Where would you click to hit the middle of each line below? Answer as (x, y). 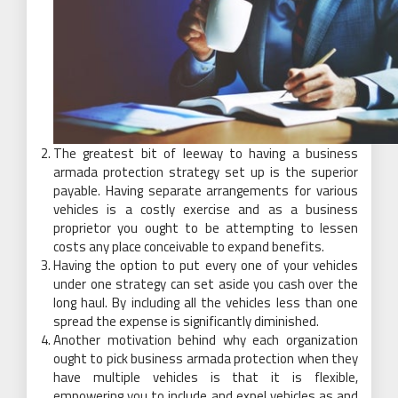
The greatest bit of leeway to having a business (206, 153)
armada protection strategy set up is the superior (206, 171)
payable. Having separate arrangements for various (206, 190)
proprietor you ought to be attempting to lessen (206, 227)
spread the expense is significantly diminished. (186, 321)
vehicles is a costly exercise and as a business (206, 209)
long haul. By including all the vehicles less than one (206, 302)
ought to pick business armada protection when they (206, 358)
